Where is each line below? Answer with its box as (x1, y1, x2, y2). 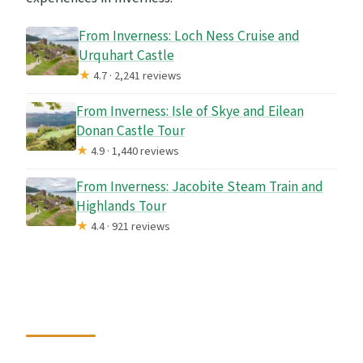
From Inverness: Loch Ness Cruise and (78, 25, 300, 46)
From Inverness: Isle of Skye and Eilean (75, 100, 304, 122)
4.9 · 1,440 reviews (88, 142, 179, 160)
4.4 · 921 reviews (88, 217, 170, 235)
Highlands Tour (75, 195, 166, 216)
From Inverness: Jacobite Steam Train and (75, 176, 323, 197)
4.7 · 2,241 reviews (90, 66, 181, 84)
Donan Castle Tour (75, 120, 185, 141)
